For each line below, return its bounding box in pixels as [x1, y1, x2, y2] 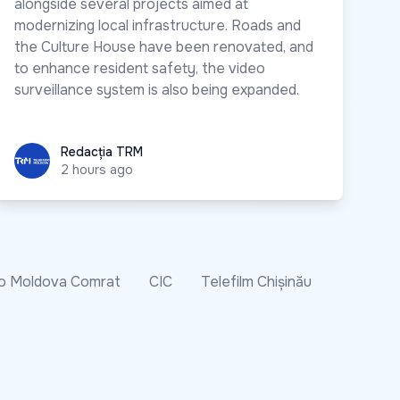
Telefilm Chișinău [201, 271, 312, 291]
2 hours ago [61, 161, 133, 178]
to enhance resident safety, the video [14, 58, 265, 78]
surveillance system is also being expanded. [14, 79, 299, 99]
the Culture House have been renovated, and [14, 37, 313, 56]
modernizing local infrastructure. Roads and [14, 15, 301, 35]
